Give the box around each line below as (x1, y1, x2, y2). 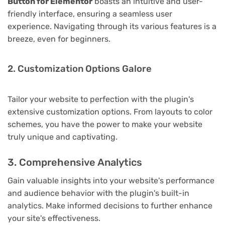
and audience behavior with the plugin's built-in (8, 188, 189, 198)
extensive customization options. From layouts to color (8, 106, 212, 117)
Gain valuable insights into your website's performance (8, 176, 214, 186)
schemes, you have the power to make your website (8, 119, 202, 129)
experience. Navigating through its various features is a (8, 21, 216, 31)
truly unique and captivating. (8, 132, 118, 142)
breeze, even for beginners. (8, 34, 110, 44)
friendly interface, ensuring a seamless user (8, 9, 172, 19)
